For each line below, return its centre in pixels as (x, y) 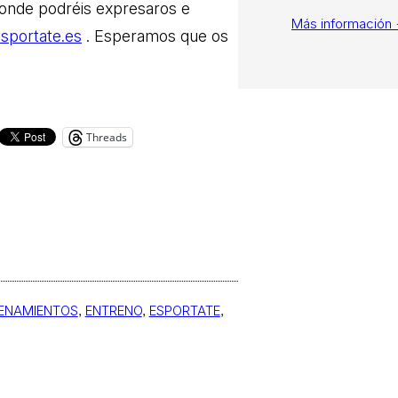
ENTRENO (113, 310)
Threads (107, 137)
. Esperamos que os (155, 36)
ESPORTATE (184, 310)
